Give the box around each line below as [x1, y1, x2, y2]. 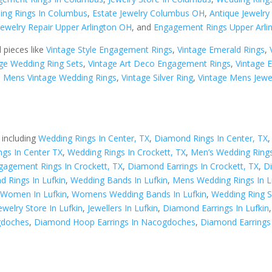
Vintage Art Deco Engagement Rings [88, 58, 231, 69]
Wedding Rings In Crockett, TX [67, 146, 186, 158]
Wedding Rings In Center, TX [38, 132, 150, 144]
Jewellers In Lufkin [87, 202, 158, 214]
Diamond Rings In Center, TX [154, 132, 268, 144]
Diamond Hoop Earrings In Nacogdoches [34, 216, 196, 228]
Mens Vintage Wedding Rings [3, 72, 117, 83]
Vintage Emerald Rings [177, 44, 265, 55]
